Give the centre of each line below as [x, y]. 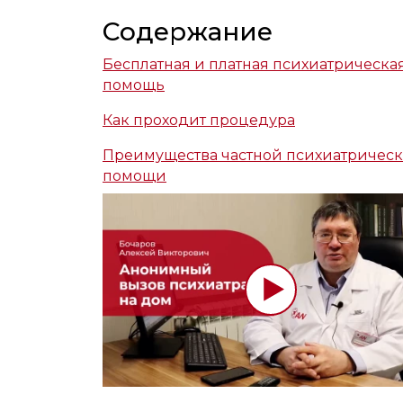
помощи [134, 176]
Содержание [188, 32]
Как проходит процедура [199, 121]
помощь [134, 85]
